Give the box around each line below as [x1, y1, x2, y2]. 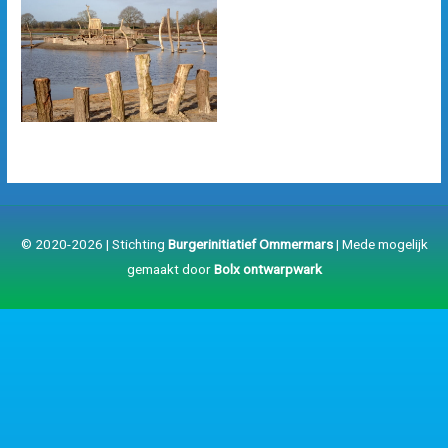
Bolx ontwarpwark [213, 260, 322, 277]
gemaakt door [126, 260, 214, 277]
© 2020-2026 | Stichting [20, 235, 168, 252]
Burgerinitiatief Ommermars [167, 235, 333, 252]
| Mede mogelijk [332, 235, 428, 252]
